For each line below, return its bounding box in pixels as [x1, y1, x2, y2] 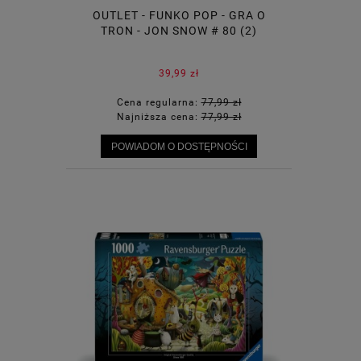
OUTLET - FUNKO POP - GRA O [92, 9, 266, 23]
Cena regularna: [116, 97, 201, 109]
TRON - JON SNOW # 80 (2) [101, 24, 257, 38]
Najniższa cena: [116, 111, 201, 123]
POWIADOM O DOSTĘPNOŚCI [110, 141, 247, 152]
